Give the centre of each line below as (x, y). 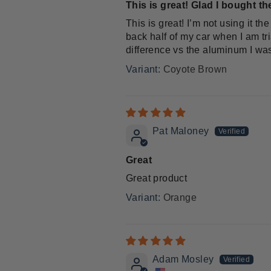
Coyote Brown (195, 69)
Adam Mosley (183, 259)
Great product (157, 178)
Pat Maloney (181, 131)
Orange (180, 197)
